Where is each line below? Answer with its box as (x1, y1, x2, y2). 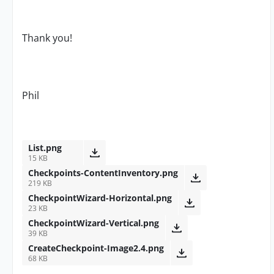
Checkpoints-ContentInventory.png (28, 167, 178, 179)
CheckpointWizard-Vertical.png (28, 217, 159, 229)
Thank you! (22, 31, 72, 45)
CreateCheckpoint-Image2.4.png (28, 242, 164, 254)
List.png (28, 142, 62, 154)
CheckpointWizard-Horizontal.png (28, 192, 172, 204)
